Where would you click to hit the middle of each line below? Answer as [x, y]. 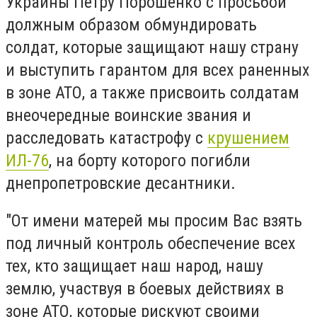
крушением [248, 138]
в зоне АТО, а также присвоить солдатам [152, 92]
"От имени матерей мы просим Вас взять [154, 221]
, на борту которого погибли [150, 160]
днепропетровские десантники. [121, 183]
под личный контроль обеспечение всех [151, 244]
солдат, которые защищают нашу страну [152, 47]
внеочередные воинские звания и [128, 115]
